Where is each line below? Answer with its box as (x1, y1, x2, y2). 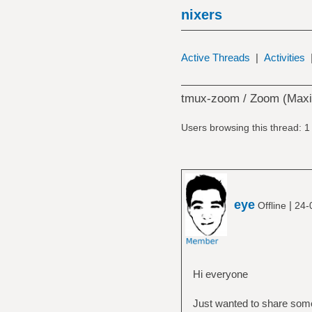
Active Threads (180, 52, 250, 63)
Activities (263, 52, 305, 63)
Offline (254, 199, 289, 211)
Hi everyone (192, 267, 248, 280)
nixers (180, 7, 222, 22)
